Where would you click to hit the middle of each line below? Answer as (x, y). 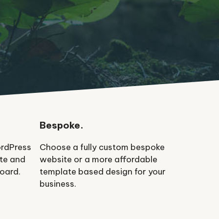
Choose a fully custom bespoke (102, 147)
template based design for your (103, 172)
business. (58, 184)
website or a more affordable (99, 159)
